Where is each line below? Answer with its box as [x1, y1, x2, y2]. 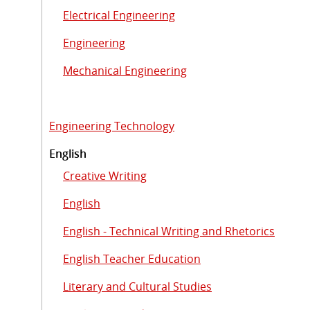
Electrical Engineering [63, 7, 175, 23]
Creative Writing [63, 167, 147, 183]
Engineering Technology [49, 118, 174, 134]
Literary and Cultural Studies [63, 278, 212, 294]
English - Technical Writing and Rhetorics [63, 223, 275, 239]
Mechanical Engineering [63, 62, 187, 78]
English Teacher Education [63, 250, 201, 266]
